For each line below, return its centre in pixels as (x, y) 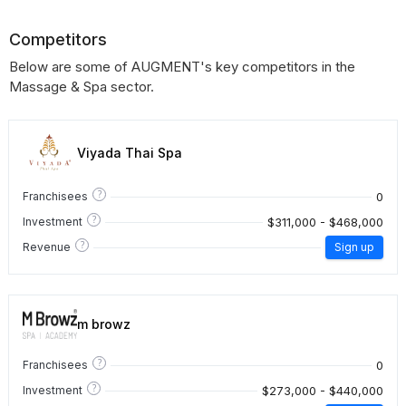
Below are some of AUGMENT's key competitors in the (182, 67)
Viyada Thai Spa (130, 152)
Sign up (354, 247)
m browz (104, 324)
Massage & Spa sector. (82, 87)
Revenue (47, 247)
